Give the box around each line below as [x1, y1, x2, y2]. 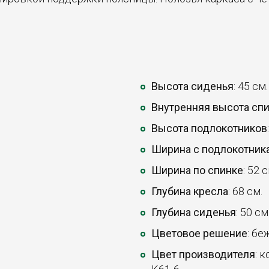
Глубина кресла [151, 185, 228, 198]
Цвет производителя [151, 248, 255, 261]
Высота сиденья [151, 80, 234, 92]
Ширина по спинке [151, 164, 243, 177]
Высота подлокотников [151, 122, 267, 134]
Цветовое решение [151, 227, 247, 240]
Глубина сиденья [151, 206, 236, 219]
